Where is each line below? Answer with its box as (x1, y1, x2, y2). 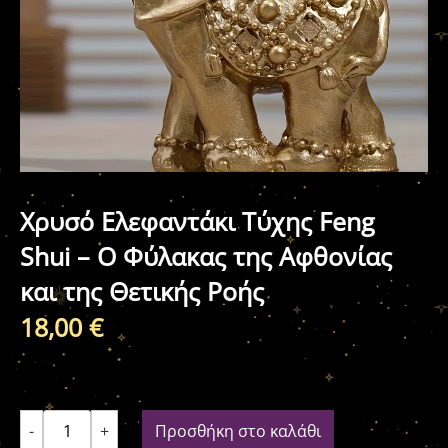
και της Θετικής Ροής (20, 273, 264, 308)
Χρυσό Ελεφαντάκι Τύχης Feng (20, 203, 375, 238)
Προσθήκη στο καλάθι (155, 420, 321, 442)
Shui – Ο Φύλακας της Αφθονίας (20, 238, 392, 273)
